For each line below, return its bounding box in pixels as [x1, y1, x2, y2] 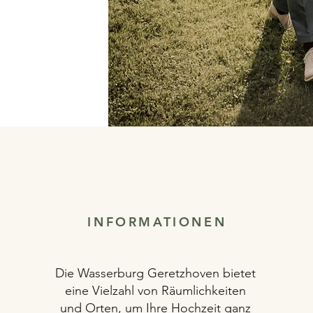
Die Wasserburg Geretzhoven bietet [54, 265, 256, 281]
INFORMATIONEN [87, 214, 227, 230]
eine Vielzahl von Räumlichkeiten [64, 283, 246, 298]
